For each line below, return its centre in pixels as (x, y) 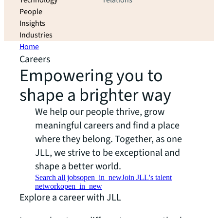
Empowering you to (91, 76)
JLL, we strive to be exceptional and (108, 153)
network (48, 186)
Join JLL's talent (147, 177)
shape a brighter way (95, 95)
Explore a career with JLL (70, 198)
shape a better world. (78, 166)
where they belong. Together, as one (109, 139)
